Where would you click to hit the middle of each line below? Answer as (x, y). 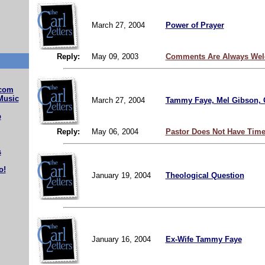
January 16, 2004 (122, 239)
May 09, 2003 (115, 56)
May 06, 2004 (115, 131)
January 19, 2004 (122, 175)
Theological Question (205, 175)
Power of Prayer (195, 25)
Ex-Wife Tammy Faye (203, 239)
